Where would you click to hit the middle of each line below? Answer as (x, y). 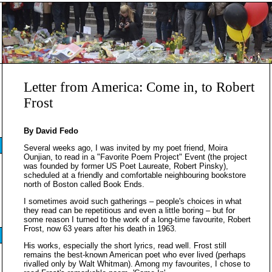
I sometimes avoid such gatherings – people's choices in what (133, 201)
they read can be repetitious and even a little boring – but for (129, 210)
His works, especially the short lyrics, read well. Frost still (125, 246)
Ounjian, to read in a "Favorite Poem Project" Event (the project (135, 157)
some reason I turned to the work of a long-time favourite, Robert (137, 219)
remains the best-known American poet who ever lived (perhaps (135, 255)
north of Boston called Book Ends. (84, 184)
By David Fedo (51, 131)
